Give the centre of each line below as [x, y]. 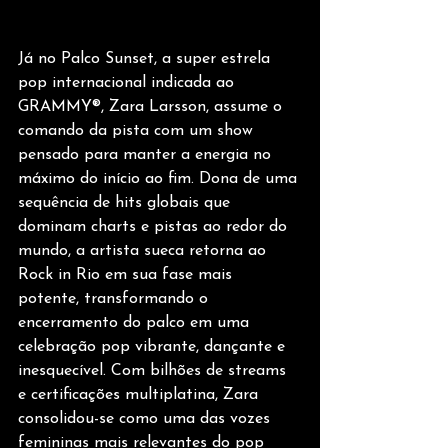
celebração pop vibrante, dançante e [154, 347]
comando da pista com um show [138, 131]
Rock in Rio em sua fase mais [127, 275]
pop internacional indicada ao [128, 83]
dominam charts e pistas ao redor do [155, 227]
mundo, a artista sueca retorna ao [144, 251]
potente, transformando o [115, 299]
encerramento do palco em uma [136, 323]
